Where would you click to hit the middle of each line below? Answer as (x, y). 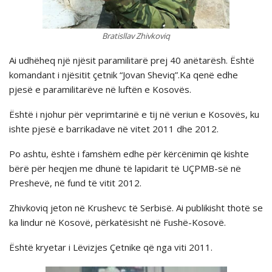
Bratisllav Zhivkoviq (136, 36)
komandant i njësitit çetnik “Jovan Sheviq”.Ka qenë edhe (124, 74)
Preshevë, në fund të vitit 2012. (75, 182)
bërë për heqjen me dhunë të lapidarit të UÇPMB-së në (125, 168)
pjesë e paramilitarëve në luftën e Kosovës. (100, 89)
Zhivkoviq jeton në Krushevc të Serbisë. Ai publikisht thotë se (136, 207)
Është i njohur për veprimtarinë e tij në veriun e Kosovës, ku (134, 114)
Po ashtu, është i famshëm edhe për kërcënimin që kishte (129, 153)
